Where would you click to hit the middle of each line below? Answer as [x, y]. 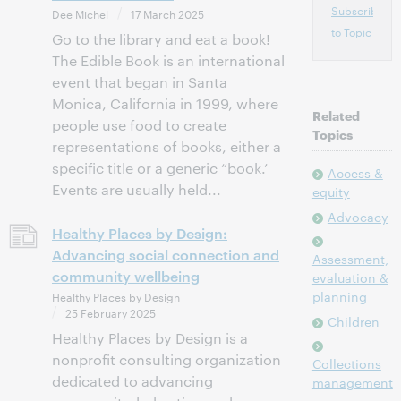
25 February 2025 [111, 312]
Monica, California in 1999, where [165, 103]
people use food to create [139, 125]
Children [353, 321]
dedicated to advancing [132, 381]
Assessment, [350, 259]
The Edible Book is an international [168, 60]
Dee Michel [80, 13]
